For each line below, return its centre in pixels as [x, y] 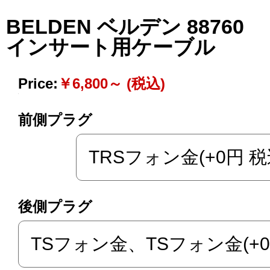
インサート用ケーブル [111, 47]
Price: [38, 84]
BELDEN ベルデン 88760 [135, 27]
